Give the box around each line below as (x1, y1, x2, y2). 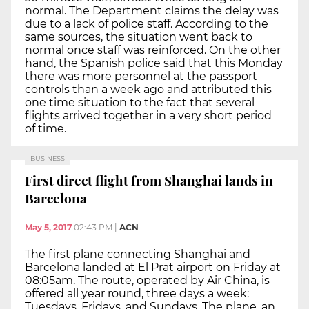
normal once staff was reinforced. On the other (25, 43, 281, 57)
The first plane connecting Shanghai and (25, 247, 250, 261)
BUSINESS (30, 154, 65, 162)
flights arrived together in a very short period (25, 108, 272, 122)
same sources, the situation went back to (25, 30, 252, 43)
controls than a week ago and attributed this (25, 82, 272, 96)
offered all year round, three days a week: (25, 286, 249, 300)
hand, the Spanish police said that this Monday (25, 56, 283, 70)
